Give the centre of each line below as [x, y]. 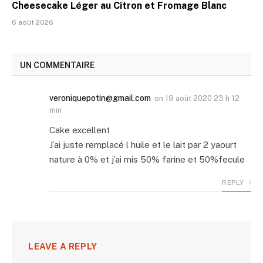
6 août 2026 [33, 22]
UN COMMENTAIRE [57, 65]
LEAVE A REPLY [63, 246]
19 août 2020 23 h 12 [202, 98]
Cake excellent [80, 130]
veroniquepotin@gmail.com [100, 98]
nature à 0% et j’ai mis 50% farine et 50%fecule [147, 159]
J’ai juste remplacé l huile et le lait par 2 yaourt [143, 144]
